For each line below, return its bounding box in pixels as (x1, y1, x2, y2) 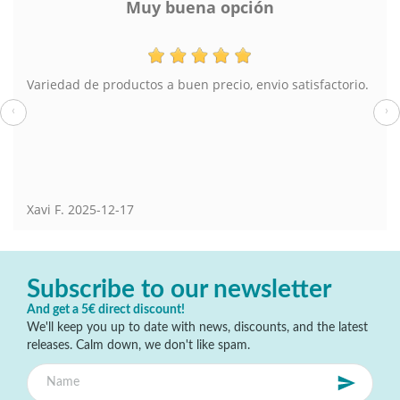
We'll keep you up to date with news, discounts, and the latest (27, 321, 368, 334)
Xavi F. (27, 201, 64, 219)
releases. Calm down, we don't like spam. (27, 338, 250, 352)
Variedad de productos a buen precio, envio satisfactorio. (27, 76, 369, 94)
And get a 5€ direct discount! (27, 303, 185, 316)
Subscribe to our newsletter (27, 276, 331, 302)
